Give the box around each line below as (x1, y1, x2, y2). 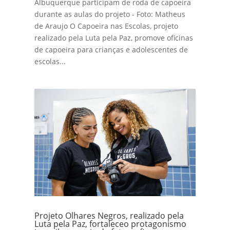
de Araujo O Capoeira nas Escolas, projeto (34, 21, 179, 31)
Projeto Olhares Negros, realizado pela (34, 209, 184, 221)
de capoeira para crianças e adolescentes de (34, 44, 188, 54)
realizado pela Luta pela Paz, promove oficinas (34, 32, 194, 43)
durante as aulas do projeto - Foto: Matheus (34, 9, 186, 19)
